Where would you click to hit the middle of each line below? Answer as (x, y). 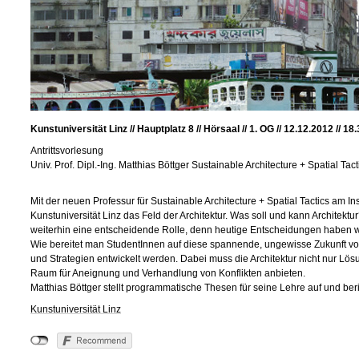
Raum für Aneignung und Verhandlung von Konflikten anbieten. (168, 274)
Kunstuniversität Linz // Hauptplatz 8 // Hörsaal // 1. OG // (157, 129)
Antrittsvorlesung (67, 151)
